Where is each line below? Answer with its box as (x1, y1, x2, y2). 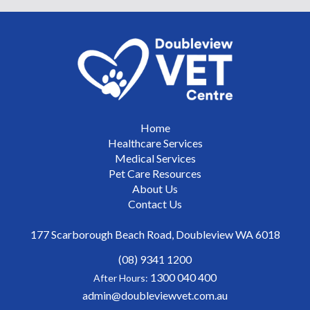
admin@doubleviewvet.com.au (82, 289, 228, 302)
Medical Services (114, 152, 196, 165)
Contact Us (128, 197, 182, 211)
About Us (132, 182, 178, 196)
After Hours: (93, 272, 150, 284)
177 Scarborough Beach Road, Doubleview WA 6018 (30, 228, 280, 241)
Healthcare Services (107, 136, 203, 150)
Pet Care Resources (109, 167, 201, 181)
